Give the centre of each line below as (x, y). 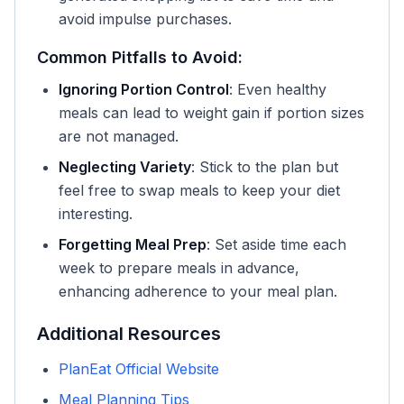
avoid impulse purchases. (145, 19)
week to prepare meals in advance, (179, 268)
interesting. (96, 214)
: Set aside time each (276, 244)
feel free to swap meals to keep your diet (199, 190)
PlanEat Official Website (139, 369)
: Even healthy (278, 89)
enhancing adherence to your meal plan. (198, 291)
